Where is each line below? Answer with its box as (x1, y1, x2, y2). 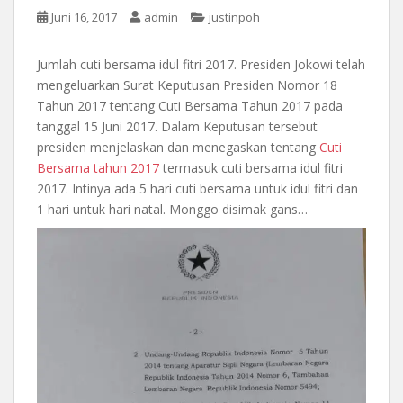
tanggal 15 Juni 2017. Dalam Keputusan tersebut (37, 118, 318, 136)
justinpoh (209, 9, 260, 26)
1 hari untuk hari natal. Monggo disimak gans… (37, 201, 308, 219)
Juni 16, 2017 (51, 9, 117, 26)
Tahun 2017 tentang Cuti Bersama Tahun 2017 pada (37, 97, 343, 115)
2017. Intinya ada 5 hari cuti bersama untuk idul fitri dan (37, 180, 358, 198)
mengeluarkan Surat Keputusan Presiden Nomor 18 (37, 76, 337, 94)
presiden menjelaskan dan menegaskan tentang (37, 139, 319, 157)
